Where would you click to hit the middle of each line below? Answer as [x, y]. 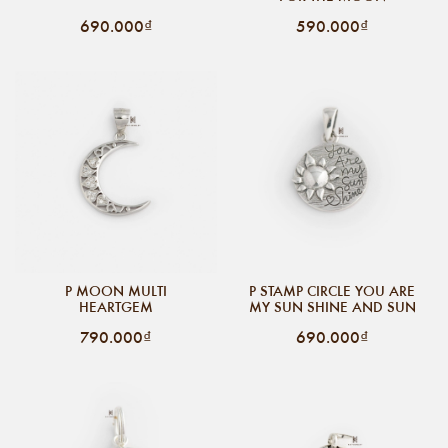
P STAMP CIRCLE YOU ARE [332, 290]
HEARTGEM [116, 306]
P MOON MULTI [116, 290]
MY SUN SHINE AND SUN [332, 306]
